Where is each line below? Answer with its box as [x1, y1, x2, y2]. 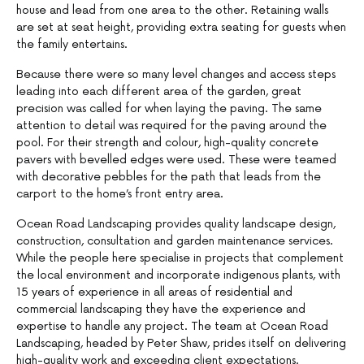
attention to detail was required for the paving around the [16, 119, 327, 133]
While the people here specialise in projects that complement [16, 251, 344, 266]
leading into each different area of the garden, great [16, 84, 301, 99]
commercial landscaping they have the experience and [16, 302, 305, 317]
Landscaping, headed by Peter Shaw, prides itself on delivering [16, 336, 346, 351]
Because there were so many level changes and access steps [16, 67, 336, 82]
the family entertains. [16, 37, 128, 52]
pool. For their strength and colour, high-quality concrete [16, 136, 318, 150]
